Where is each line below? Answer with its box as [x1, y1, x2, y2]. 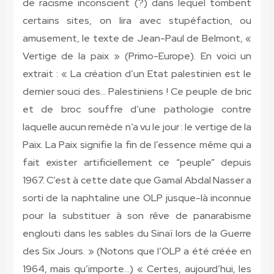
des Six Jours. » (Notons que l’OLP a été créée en [22, 245, 252, 258]
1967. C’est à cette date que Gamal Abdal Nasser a [22, 174, 252, 187]
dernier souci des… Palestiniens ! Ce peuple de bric [22, 85, 252, 98]
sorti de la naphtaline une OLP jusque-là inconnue [22, 191, 252, 205]
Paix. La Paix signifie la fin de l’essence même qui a [22, 138, 252, 152]
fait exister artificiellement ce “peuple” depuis [22, 156, 252, 169]
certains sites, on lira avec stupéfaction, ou [22, 14, 252, 28]
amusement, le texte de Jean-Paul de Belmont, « [22, 32, 252, 45]
